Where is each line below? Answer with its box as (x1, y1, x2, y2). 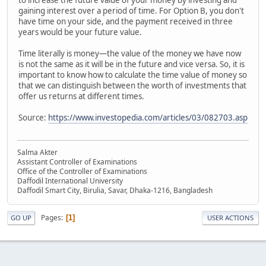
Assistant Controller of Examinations (17, 157, 137, 167)
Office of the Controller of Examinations (17, 166, 147, 177)
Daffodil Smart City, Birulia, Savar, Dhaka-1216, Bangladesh (17, 185, 213, 196)
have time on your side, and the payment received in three (18, 15, 233, 27)
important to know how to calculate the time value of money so (18, 69, 247, 80)
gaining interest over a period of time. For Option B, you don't (18, 5, 244, 16)
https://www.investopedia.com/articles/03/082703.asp (48, 112, 248, 123)
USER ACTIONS (207, 213, 254, 223)
